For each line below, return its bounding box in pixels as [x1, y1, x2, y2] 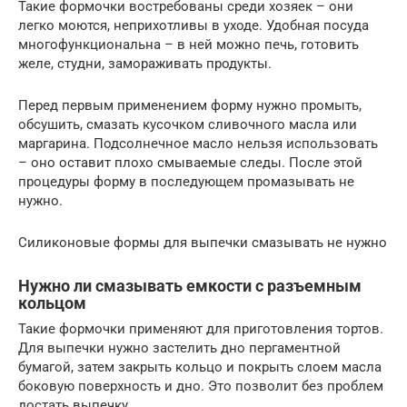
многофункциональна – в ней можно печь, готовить [18, 35, 359, 53]
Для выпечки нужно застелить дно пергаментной [18, 339, 341, 356]
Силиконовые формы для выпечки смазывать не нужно [18, 233, 387, 251]
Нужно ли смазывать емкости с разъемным [18, 275, 362, 295]
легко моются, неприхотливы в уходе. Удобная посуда [18, 16, 369, 34]
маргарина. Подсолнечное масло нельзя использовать [18, 134, 378, 152]
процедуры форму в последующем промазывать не [18, 173, 354, 190]
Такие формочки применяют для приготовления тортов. [18, 320, 383, 337]
